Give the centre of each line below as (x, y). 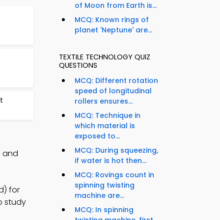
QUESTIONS (78, 66)
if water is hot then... (110, 161)
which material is (105, 126)
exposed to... (97, 136)
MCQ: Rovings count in (114, 175)
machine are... (99, 196)
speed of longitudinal (113, 91)
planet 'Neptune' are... (113, 30)
